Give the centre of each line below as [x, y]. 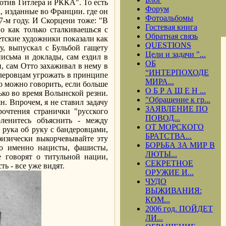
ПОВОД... [163, 118]
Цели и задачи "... [176, 54]
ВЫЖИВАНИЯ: [174, 190]
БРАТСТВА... [168, 136]
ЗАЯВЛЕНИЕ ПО [177, 109]
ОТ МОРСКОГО [175, 127]
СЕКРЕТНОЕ [169, 163]
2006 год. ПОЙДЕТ [179, 209]
